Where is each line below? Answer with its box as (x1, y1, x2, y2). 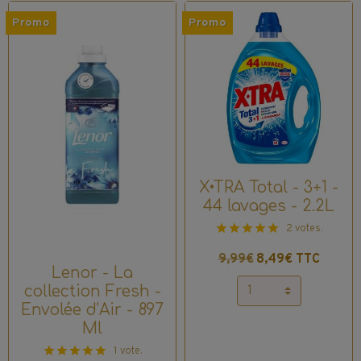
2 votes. (285, 222, 323, 235)
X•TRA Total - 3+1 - (199, 178, 338, 196)
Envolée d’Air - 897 (21, 301, 164, 319)
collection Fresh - (23, 283, 161, 301)
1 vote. (113, 345, 143, 359)
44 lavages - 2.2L (203, 197, 334, 214)
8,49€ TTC (255, 251, 320, 268)
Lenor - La (52, 264, 133, 282)
